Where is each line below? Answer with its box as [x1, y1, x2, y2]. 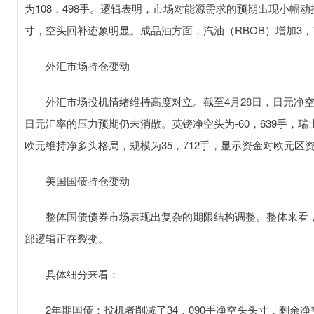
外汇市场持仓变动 [25, 58, 130, 73]
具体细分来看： [25, 266, 119, 281]
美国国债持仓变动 [25, 173, 130, 188]
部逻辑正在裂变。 [25, 231, 109, 245]
